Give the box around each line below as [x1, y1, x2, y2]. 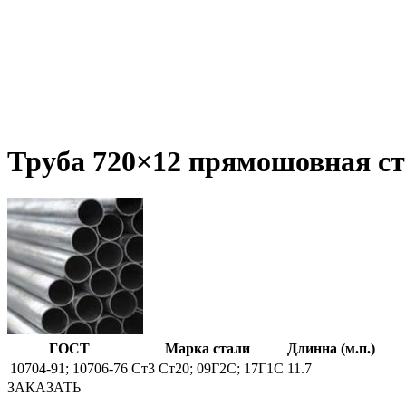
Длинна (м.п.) [287, 340, 375, 356]
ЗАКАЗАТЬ [7, 379, 81, 395]
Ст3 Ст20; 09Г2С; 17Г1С [131, 360, 284, 376]
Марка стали [165, 340, 250, 356]
